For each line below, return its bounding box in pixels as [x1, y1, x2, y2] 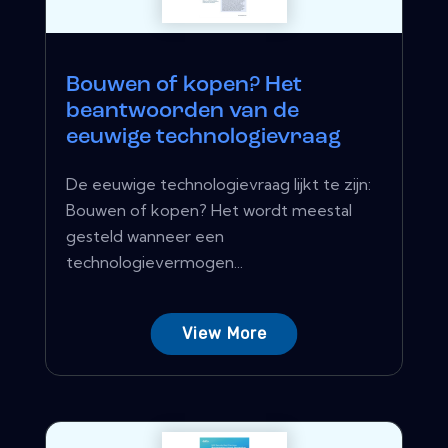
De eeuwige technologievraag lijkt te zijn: [66, 174, 371, 195]
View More [181, 324, 267, 344]
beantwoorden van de [66, 100, 299, 124]
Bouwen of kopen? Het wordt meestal [66, 200, 352, 221]
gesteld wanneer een [66, 226, 224, 247]
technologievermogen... [66, 252, 243, 273]
